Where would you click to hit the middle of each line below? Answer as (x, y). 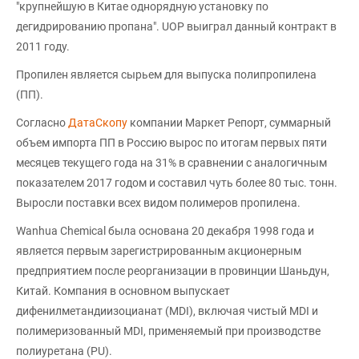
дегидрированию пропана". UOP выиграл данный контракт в (176, 26)
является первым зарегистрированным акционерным (159, 251)
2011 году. (43, 46)
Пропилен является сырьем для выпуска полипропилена (166, 75)
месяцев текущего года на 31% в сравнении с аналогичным (171, 163)
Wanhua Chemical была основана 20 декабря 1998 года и (165, 231)
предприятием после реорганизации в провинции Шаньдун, (173, 271)
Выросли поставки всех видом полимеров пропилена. (158, 203)
